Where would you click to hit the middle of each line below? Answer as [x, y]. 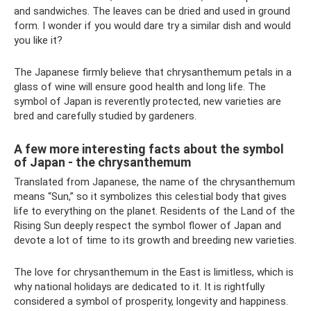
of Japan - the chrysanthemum [102, 162]
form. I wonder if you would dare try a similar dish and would [152, 26]
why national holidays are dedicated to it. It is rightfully [139, 287]
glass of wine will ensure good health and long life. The [140, 87]
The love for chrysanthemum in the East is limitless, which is [154, 272]
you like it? [38, 40]
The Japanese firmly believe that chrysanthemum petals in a [153, 72]
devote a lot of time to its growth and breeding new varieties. [155, 240]
